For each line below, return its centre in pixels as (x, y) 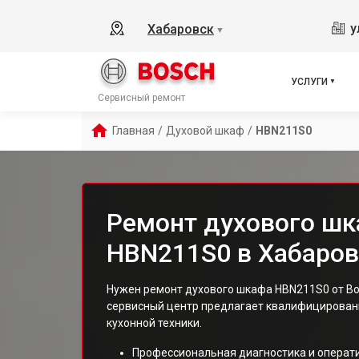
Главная (133, 131)
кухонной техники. (154, 323)
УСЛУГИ (309, 82)
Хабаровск (181, 29)
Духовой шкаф (205, 131)
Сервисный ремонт (141, 98)
